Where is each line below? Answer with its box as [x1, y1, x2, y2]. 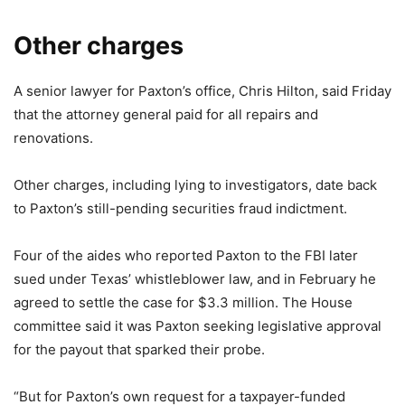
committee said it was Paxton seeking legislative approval [14, 317, 381, 334]
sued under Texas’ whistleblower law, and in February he [14, 270, 376, 287]
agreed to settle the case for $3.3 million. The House [14, 294, 353, 311]
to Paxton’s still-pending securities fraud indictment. [14, 200, 347, 217]
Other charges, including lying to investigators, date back [14, 176, 377, 193]
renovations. [14, 129, 93, 146]
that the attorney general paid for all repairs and [14, 106, 318, 123]
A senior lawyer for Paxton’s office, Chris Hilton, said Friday [14, 82, 391, 99]
